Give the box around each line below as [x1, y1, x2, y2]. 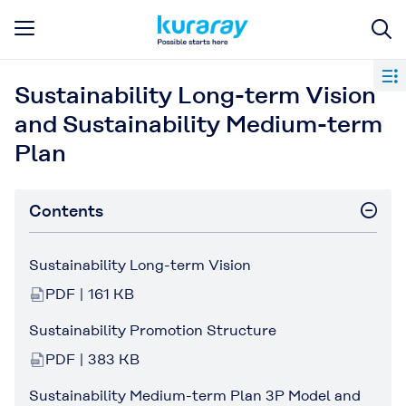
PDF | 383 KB [45, 351, 140, 368]
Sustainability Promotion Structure [29, 322, 276, 339]
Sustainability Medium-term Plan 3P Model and [29, 387, 361, 404]
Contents [29, 201, 103, 220]
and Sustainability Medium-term [14, 111, 382, 138]
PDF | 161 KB [45, 285, 134, 303]
